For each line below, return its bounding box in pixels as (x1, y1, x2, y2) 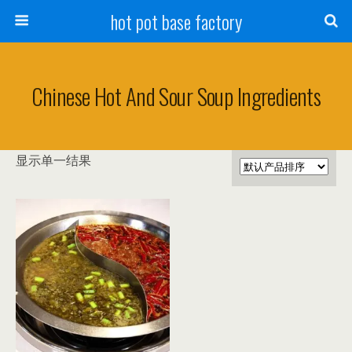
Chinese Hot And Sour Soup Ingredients (31, 79, 321, 112)
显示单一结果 (16, 152, 91, 169)
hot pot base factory (110, 7, 242, 35)
